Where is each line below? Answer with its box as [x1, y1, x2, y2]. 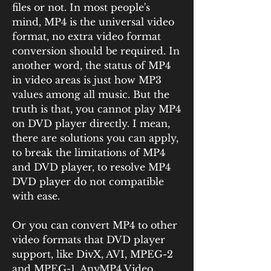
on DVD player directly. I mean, [12, 117, 170, 129]
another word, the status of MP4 [12, 59, 171, 71]
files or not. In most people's [12, 1, 150, 13]
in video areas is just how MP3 [12, 74, 162, 86]
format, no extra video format [12, 30, 161, 42]
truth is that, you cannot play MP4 [12, 103, 181, 115]
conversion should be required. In [12, 45, 180, 57]
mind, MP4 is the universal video [12, 16, 174, 28]
